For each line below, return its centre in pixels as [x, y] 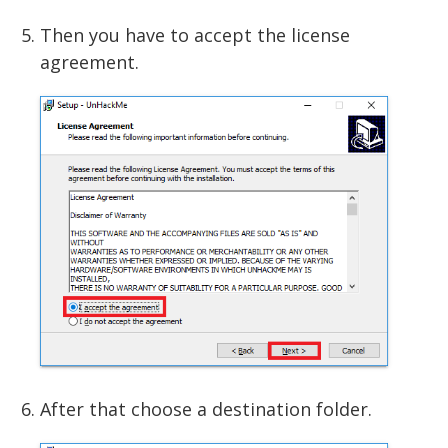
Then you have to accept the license [195, 35]
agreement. [89, 62]
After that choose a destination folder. [206, 409]
